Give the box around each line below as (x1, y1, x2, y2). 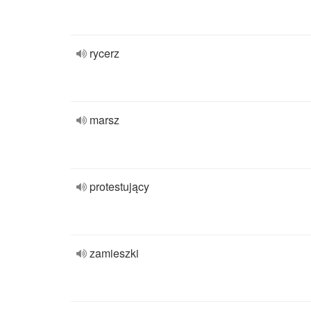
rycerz (90, 45, 119, 61)
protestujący (90, 178, 149, 194)
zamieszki (90, 245, 139, 261)
